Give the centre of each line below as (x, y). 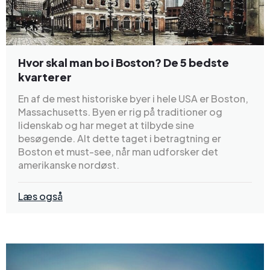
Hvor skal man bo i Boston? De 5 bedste (124, 62)
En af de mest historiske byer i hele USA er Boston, (133, 98)
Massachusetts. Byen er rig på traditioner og (120, 111)
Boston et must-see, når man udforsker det (118, 151)
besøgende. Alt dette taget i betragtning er (120, 138)
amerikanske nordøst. (69, 165)
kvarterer (45, 77)
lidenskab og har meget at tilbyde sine (106, 125)
